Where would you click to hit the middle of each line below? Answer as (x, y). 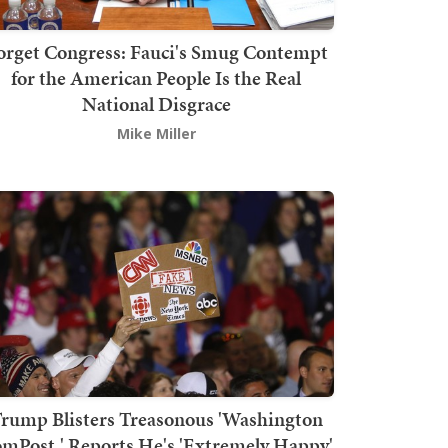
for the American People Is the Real (156, 77)
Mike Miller (156, 133)
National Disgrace (156, 103)
